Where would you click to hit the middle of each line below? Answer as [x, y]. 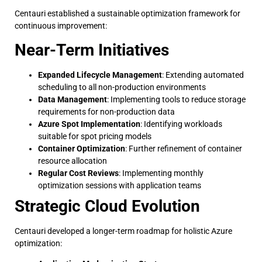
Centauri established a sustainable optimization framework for [127, 13]
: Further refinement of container [184, 149]
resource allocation [73, 161]
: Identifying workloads [181, 124]
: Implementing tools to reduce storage [176, 99]
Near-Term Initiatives [92, 50]
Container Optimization [82, 149]
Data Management [73, 99]
